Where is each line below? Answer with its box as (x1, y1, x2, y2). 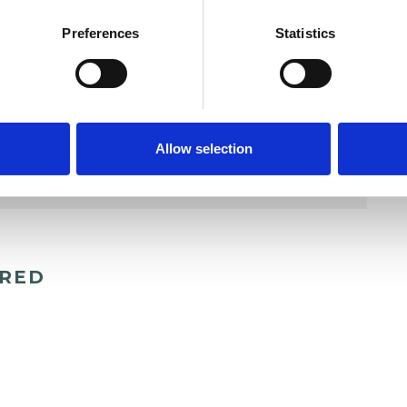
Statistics (275, 25, 335, 42)
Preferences (62, 25, 140, 42)
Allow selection (154, 141, 253, 157)
